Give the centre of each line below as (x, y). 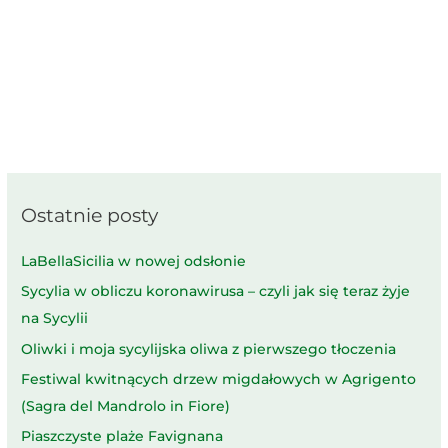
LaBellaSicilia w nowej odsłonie (134, 260)
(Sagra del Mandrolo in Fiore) (126, 406)
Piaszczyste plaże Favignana (122, 436)
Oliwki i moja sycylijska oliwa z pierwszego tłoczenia (209, 348)
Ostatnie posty (90, 214)
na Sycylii (55, 318)
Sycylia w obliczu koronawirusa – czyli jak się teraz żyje (216, 291)
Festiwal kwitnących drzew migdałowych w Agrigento (219, 379)
